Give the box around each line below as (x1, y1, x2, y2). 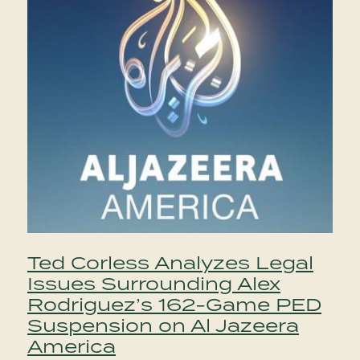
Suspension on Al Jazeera (27, 313, 299, 338)
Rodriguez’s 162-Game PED (27, 292, 321, 317)
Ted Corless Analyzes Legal (27, 250, 313, 276)
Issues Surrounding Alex (27, 271, 280, 297)
